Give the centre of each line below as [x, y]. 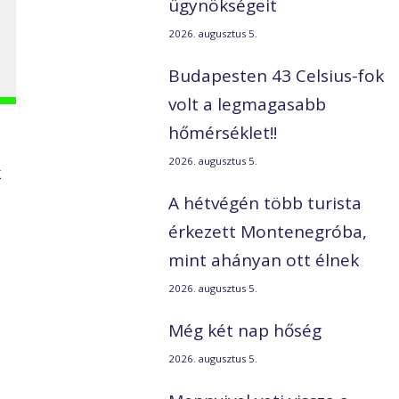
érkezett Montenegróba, [268, 232]
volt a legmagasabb [248, 105]
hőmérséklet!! [223, 133]
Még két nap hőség [245, 331]
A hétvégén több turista [265, 204]
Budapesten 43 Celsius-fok [277, 76]
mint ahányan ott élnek [264, 261]
